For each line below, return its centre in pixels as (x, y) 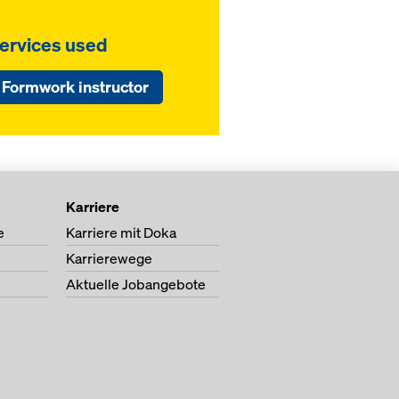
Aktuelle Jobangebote (136, 284)
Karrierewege (109, 258)
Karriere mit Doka (121, 232)
